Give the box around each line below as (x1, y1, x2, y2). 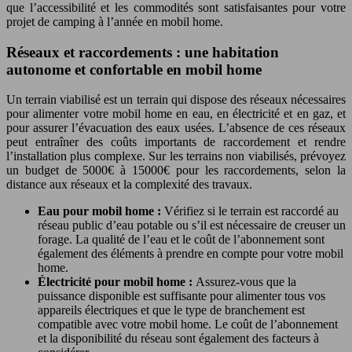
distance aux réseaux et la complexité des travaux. (6, 178, 252, 192)
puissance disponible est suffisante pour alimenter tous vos (38, 289, 325, 303)
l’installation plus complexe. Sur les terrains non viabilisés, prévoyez (6, 149, 346, 163)
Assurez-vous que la (196, 275, 296, 289)
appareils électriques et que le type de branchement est (38, 303, 305, 317)
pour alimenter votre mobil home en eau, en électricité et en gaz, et (6, 107, 346, 121)
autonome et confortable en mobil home (6, 60, 262, 78)
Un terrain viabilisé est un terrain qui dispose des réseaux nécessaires (6, 93, 346, 107)
